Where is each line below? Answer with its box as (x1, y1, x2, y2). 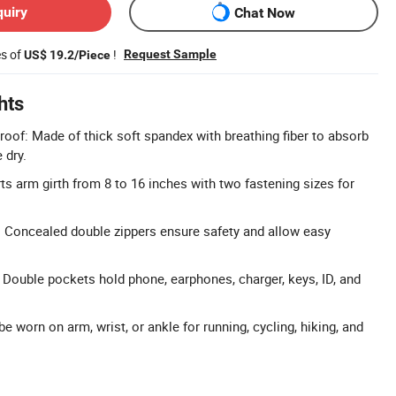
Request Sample (124, 47, 217, 61)
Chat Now (234, 4, 295, 21)
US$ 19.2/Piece (24, 48, 110, 62)
